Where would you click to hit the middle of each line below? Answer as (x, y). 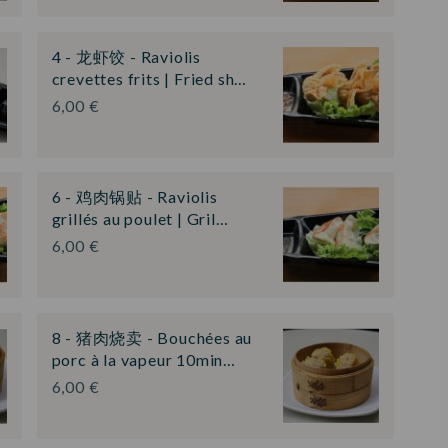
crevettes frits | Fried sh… (149, 78)
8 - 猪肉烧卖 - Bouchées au (152, 337)
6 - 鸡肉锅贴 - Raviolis (134, 197)
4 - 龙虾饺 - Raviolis (126, 56)
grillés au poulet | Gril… (140, 219)
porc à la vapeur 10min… (143, 359)
